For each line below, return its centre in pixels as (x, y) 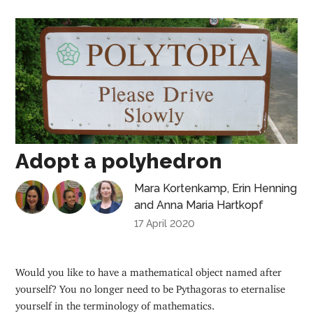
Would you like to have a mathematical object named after (149, 269)
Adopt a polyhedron (119, 161)
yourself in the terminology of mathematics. (115, 303)
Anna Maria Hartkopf (210, 205)
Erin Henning (265, 189)
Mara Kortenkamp (181, 189)
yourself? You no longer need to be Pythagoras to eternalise (151, 286)
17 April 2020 (165, 224)
